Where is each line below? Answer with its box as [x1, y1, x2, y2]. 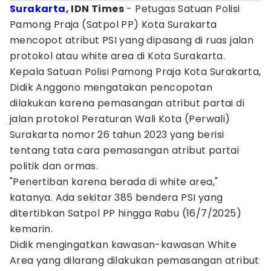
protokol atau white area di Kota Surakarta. [10, 49, 226, 63]
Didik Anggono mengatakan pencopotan [10, 80, 212, 94]
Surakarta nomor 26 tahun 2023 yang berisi [10, 128, 224, 142]
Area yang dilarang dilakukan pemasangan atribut [10, 253, 260, 267]
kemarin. [10, 222, 53, 236]
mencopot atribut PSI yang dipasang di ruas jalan [10, 33, 254, 47]
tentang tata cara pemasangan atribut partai [10, 143, 240, 157]
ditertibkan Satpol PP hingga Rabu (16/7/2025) [10, 206, 241, 220]
